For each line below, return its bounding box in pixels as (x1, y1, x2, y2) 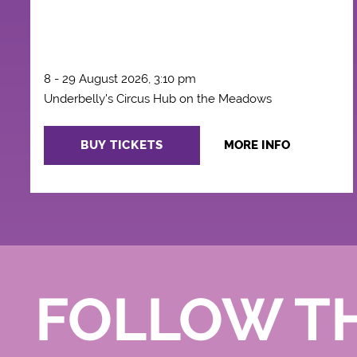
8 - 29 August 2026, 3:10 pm (43, 72, 196, 87)
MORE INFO (223, 138, 290, 152)
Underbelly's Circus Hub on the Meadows (43, 92, 272, 107)
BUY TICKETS (80, 138, 163, 153)
